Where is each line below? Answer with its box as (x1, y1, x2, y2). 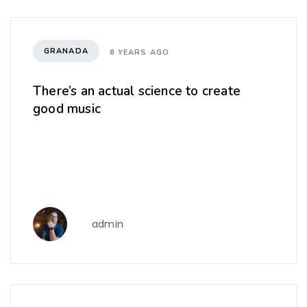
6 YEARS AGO (109, 47, 169, 58)
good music (33, 100, 101, 119)
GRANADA (44, 45, 88, 56)
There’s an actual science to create (33, 82, 241, 101)
